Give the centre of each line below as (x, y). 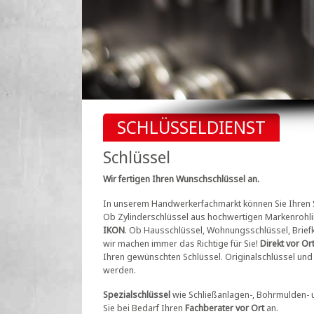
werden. (121, 269)
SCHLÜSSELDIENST (191, 127)
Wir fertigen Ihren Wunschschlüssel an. (181, 178)
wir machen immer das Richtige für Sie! (182, 243)
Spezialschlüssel (137, 294)
